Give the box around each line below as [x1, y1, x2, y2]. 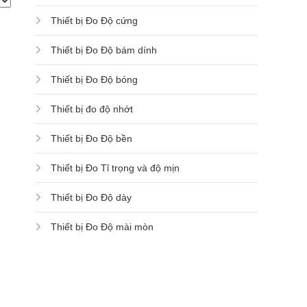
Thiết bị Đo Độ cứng [51, 15, 138, 26]
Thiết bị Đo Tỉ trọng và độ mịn [51, 162, 180, 173]
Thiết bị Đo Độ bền [51, 133, 132, 144]
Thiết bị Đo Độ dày [51, 192, 132, 203]
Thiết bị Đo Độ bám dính [51, 45, 157, 56]
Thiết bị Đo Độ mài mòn [51, 221, 153, 232]
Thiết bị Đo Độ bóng [51, 74, 138, 85]
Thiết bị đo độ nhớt [51, 103, 133, 114]
